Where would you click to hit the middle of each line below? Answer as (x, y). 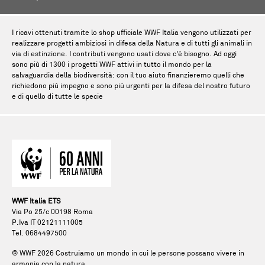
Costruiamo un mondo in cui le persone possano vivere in (149, 254)
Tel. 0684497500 (39, 234)
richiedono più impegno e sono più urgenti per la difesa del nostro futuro (131, 86)
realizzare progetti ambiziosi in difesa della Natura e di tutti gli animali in (132, 44)
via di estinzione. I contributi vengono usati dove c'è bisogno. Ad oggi (124, 54)
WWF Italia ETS (36, 202)
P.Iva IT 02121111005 (47, 223)
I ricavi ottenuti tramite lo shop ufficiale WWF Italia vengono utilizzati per (132, 33)
